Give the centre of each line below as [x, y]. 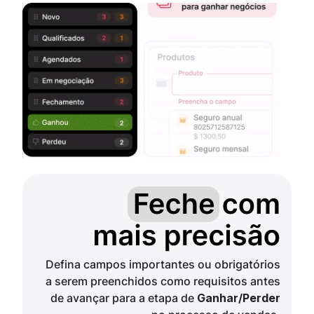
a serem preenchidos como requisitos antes [163, 281]
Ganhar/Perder [239, 298]
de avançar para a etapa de [124, 298]
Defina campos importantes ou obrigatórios [163, 265]
